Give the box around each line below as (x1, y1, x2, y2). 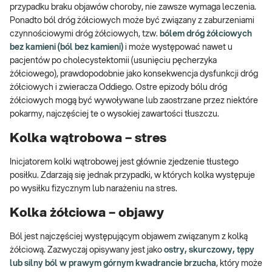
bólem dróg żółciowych (160, 30, 252, 39)
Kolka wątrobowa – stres (10, 131, 166, 144)
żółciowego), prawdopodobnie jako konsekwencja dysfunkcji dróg (10, 70, 258, 79)
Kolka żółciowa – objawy (10, 206, 167, 219)
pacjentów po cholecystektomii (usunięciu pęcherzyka (10, 56, 217, 66)
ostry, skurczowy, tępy (164, 245, 254, 254)
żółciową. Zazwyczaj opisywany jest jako (10, 245, 164, 254)
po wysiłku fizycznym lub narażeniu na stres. (10, 185, 179, 194)
